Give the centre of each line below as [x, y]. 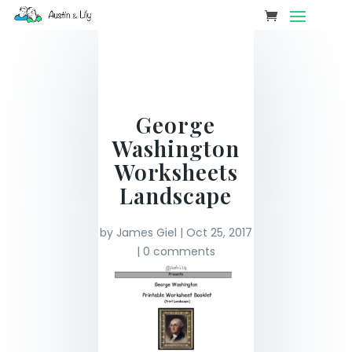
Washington [176, 148]
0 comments [179, 251]
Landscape [176, 195]
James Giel [146, 233]
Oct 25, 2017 [219, 233]
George [176, 125]
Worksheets [176, 172]
